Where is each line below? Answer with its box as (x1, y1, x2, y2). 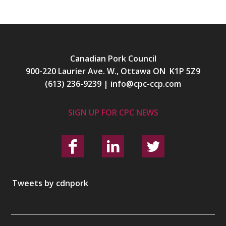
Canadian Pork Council (70, 53, 156, 65)
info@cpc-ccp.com (110, 78, 181, 90)
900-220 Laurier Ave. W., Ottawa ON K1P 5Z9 (26, 66, 200, 77)
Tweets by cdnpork (12, 178, 88, 189)
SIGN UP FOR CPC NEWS (68, 107, 158, 119)
